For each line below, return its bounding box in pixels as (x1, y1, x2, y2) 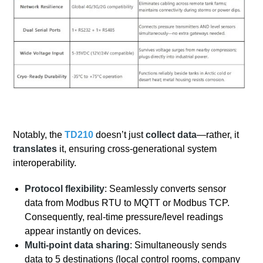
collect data (146, 130, 197, 140)
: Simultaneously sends (130, 240, 227, 251)
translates (13, 144, 58, 154)
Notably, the (13, 130, 65, 140)
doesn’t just (93, 130, 146, 140)
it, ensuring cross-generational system (57, 144, 217, 154)
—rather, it (197, 130, 240, 140)
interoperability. (13, 158, 77, 168)
